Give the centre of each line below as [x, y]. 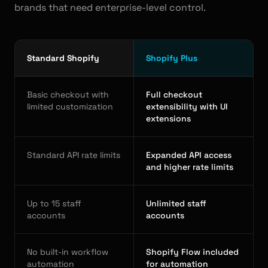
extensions [168, 118]
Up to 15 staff [54, 203]
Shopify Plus [172, 58]
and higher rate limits [190, 167]
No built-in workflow [68, 252]
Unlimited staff [176, 203]
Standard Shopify [63, 58]
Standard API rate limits [74, 155]
